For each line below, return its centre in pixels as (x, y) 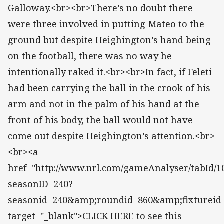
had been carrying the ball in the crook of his (109, 88)
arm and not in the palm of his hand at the (104, 104)
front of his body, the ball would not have (100, 120)
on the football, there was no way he (90, 56)
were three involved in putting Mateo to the (106, 24)
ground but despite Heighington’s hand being (109, 40)
